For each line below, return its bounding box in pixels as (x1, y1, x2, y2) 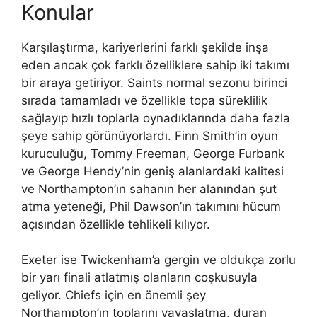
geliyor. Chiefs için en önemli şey (21, 288, 206, 303)
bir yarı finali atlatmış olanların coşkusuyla (21, 270, 258, 285)
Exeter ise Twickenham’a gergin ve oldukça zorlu (21, 253, 296, 267)
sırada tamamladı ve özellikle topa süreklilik (21, 93, 267, 108)
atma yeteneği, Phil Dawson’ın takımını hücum (21, 199, 281, 214)
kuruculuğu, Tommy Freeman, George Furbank (21, 146, 284, 161)
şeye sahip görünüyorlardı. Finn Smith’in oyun (21, 128, 278, 143)
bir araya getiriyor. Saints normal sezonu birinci (21, 75, 287, 90)
